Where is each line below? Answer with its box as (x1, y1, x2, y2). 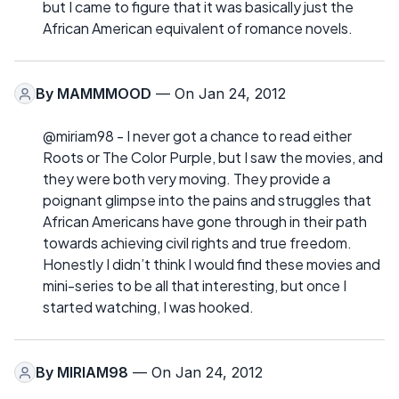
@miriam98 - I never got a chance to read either (43, 126, 352, 146)
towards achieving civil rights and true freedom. (43, 233, 352, 253)
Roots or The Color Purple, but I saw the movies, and (43, 148, 383, 167)
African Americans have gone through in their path (43, 212, 367, 232)
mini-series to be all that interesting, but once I (43, 276, 346, 296)
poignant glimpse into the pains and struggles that (43, 191, 371, 210)
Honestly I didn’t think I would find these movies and (43, 255, 380, 274)
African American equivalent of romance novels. (43, 19, 353, 38)
